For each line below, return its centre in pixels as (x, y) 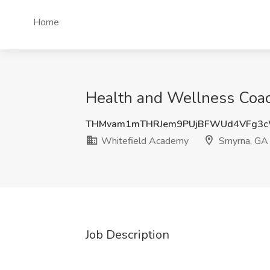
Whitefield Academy (144, 141)
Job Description (127, 235)
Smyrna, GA (242, 141)
